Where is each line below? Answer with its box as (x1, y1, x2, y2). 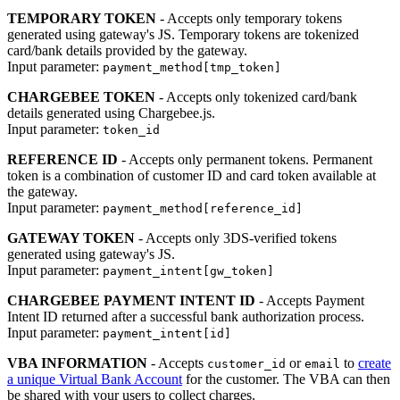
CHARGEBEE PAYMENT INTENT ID (7, 292, 255, 308)
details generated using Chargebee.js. (7, 104, 215, 121)
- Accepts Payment (255, 292, 364, 308)
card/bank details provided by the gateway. (7, 42, 247, 58)
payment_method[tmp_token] (103, 60, 281, 74)
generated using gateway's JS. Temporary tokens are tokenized (7, 26, 359, 42)
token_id (103, 122, 160, 137)
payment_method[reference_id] (103, 201, 303, 215)
